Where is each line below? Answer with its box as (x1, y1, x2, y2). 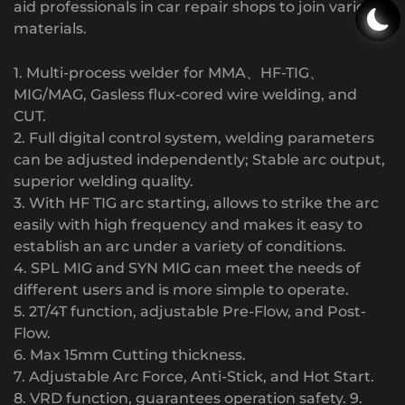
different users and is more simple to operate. (14, 280, 349, 298)
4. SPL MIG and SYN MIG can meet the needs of (14, 259, 361, 277)
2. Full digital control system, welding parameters (14, 128, 374, 146)
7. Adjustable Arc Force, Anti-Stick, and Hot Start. (14, 367, 374, 385)
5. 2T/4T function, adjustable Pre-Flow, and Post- (14, 302, 366, 320)
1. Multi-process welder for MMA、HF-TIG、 (14, 63, 324, 81)
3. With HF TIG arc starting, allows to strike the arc (14, 193, 379, 212)
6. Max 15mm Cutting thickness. (14, 345, 246, 363)
